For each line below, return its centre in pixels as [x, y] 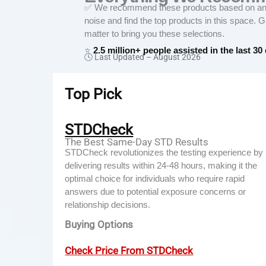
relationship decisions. [108, 204]
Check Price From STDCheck [129, 250]
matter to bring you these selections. [154, 34]
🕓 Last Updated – [119, 57]
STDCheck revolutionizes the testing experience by [164, 152]
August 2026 [177, 57]
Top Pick [94, 94]
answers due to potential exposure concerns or [156, 191]
